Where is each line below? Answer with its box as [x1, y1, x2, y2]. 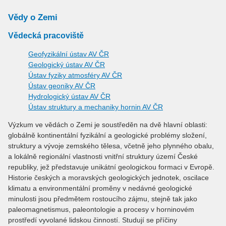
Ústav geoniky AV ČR [28, 81, 95, 90]
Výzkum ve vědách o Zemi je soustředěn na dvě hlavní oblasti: [8, 120, 207, 129]
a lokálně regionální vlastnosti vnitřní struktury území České [8, 152, 198, 160]
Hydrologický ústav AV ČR [28, 92, 110, 100]
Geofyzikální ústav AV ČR [28, 49, 109, 58]
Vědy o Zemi [8, 13, 58, 23]
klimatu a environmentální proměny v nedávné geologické [8, 184, 192, 192]
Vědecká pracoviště [8, 31, 84, 40]
